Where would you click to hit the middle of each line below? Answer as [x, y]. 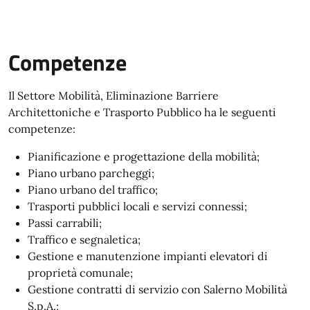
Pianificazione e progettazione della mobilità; [144, 156]
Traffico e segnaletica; [84, 239]
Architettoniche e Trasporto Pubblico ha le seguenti [142, 112]
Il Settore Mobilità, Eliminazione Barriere [113, 95]
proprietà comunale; [80, 273]
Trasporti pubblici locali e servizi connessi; [137, 206]
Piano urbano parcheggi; [91, 173]
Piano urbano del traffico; [93, 190]
